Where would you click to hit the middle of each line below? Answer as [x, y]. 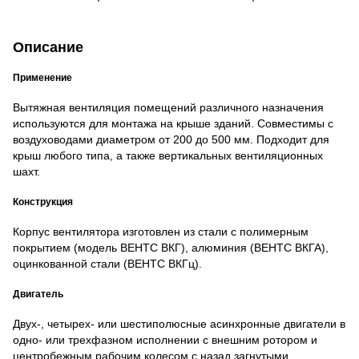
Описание [48, 47]
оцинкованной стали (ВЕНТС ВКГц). [107, 264]
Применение [42, 77]
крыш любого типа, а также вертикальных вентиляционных [168, 156]
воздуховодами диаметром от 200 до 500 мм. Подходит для [171, 140]
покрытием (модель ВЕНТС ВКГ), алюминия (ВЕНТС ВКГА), [171, 248]
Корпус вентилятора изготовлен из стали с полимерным [161, 232]
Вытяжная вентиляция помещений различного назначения [168, 108]
